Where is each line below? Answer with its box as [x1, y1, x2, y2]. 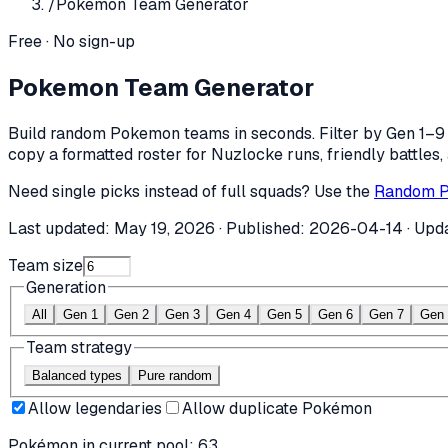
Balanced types [32, 368, 122, 383]
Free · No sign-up [8, 31, 135, 52]
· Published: [215, 217, 309, 239]
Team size [8, 254, 83, 276]
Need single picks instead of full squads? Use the [8, 180, 370, 202]
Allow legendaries [28, 398, 162, 419]
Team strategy [26, 337, 132, 359]
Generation [26, 276, 106, 298]
